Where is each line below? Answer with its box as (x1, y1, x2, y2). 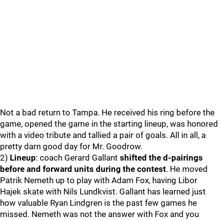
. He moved (166, 164, 208, 174)
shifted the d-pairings (120, 153, 203, 163)
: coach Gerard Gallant (36, 153, 120, 163)
